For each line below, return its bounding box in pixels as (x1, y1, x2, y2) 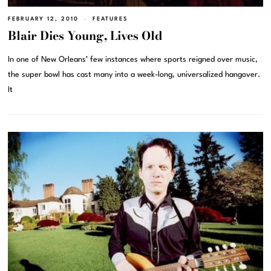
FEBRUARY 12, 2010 (8, 16, 79, 22)
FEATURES (93, 16, 128, 22)
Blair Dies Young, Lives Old (8, 27, 163, 45)
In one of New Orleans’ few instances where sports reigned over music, (8, 56, 258, 64)
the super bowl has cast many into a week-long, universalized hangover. (8, 71, 261, 79)
